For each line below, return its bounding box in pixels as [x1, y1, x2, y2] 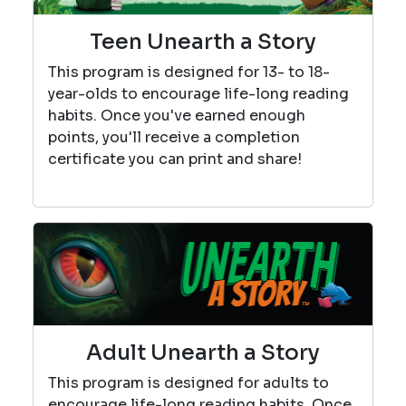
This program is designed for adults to [48, 372, 329, 392]
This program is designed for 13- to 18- [48, 63, 330, 82]
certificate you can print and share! [48, 150, 309, 169]
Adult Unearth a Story [86, 338, 320, 366]
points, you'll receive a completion [48, 128, 300, 148]
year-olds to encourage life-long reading [48, 84, 349, 104]
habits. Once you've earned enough [48, 106, 305, 126]
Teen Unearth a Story [90, 28, 316, 56]
